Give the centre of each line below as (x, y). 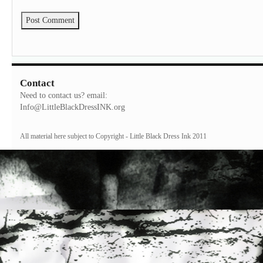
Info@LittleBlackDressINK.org (73, 107)
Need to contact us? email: (64, 95)
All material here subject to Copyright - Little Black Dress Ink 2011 (113, 136)
